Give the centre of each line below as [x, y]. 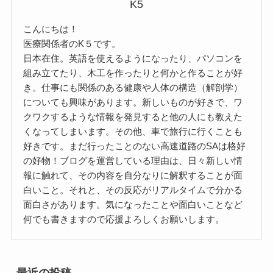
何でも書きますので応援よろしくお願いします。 [124, 219]
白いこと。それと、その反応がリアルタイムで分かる [133, 190]
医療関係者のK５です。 [72, 44]
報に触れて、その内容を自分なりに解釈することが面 [133, 175]
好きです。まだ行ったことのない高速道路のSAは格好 [135, 146]
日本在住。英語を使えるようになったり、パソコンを [133, 58]
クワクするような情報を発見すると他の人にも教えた [133, 117]
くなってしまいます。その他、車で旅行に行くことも [133, 132]
